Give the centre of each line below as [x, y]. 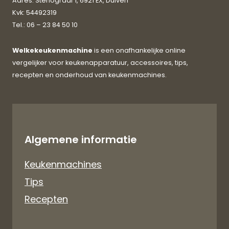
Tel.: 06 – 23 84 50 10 [45, 25]
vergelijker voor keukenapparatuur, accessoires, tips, [100, 62]
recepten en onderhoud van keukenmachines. [89, 75]
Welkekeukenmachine [52, 50]
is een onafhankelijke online [139, 50]
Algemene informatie [81, 140]
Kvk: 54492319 [35, 12]
